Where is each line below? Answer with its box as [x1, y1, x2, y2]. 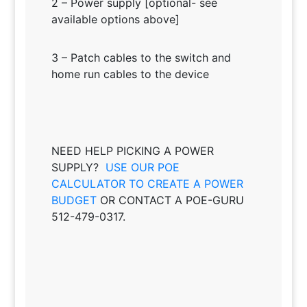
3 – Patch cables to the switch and [51, 50, 231, 64]
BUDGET [51, 193, 97, 207]
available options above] [51, 12, 180, 26]
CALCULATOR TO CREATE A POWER [51, 176, 243, 191]
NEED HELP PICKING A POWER [51, 143, 214, 158]
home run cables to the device [51, 66, 209, 81]
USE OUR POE [105, 160, 180, 174]
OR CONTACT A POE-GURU [96, 193, 244, 207]
